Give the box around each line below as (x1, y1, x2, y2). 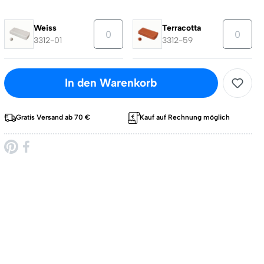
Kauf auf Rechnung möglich (140, 113, 230, 121)
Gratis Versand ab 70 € (15, 113, 90, 121)
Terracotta (162, 23, 202, 33)
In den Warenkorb (65, 76, 157, 90)
